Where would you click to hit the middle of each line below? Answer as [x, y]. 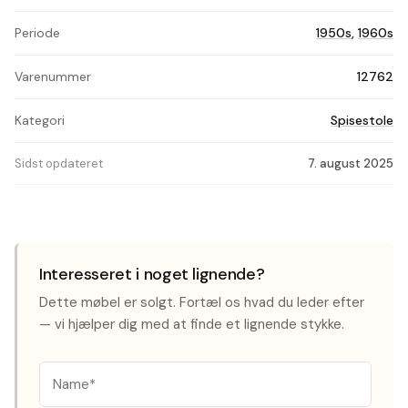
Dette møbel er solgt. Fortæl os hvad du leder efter [202, 302]
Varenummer [53, 76]
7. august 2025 [351, 163]
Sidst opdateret [59, 163]
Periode [37, 33]
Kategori [40, 120]
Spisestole [362, 120]
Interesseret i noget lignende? [152, 274]
